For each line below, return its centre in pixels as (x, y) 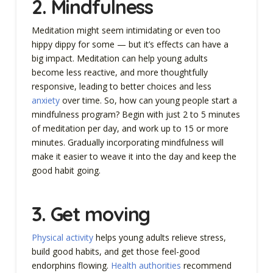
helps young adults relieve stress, (159, 238)
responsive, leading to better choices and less (121, 87)
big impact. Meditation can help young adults (119, 58)
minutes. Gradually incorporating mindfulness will (127, 143)
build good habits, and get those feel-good (115, 252)
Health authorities (146, 266)
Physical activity (62, 238)
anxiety (45, 101)
